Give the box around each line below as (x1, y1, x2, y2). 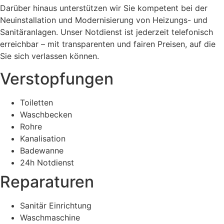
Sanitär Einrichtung (20, 200, 91, 210)
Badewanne (20, 145, 63, 155)
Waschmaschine (20, 212, 80, 222)
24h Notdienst (20, 157, 74, 167)
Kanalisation (20, 133, 65, 143)
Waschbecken (20, 109, 72, 119)
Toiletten (20, 97, 53, 107)
